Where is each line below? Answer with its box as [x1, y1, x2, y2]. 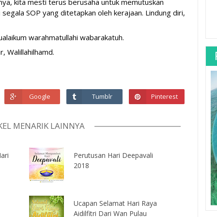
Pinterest [151, 92, 178, 101]
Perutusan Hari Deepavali [73, 150, 153, 160]
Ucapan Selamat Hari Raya [73, 198, 157, 208]
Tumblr [92, 92, 112, 101]
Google [29, 92, 50, 101]
